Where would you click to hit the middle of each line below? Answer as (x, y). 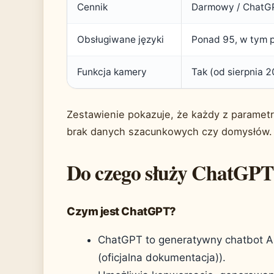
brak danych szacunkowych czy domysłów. (169, 132)
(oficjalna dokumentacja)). (162, 258)
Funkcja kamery (112, 72)
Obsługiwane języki (120, 40)
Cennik (92, 7)
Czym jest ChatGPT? (121, 211)
